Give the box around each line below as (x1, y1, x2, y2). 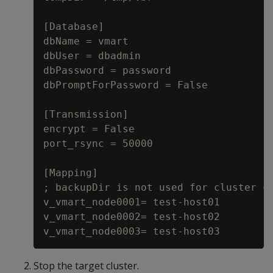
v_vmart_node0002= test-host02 (43, 211, 220, 222)
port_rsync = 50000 (43, 138, 153, 149)
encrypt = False (43, 123, 135, 135)
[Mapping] (43, 167, 98, 179)
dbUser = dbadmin (43, 50, 141, 62)
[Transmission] (43, 108, 129, 120)
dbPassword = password (43, 65, 171, 76)
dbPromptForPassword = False (43, 79, 208, 91)
